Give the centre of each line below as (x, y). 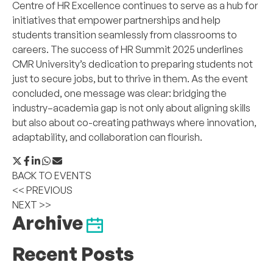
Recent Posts (73, 254)
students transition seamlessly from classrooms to (125, 35)
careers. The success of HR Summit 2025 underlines (128, 50)
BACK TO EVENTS (52, 176)
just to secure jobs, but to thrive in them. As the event (130, 79)
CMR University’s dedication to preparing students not (133, 64)
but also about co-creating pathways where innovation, (134, 123)
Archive (49, 223)
